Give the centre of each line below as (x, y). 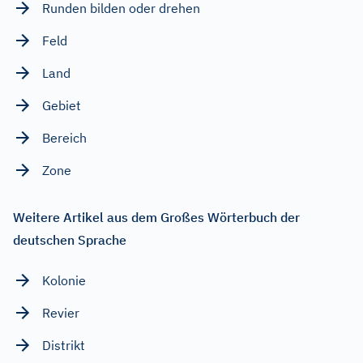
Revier (61, 312)
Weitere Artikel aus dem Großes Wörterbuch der (156, 217)
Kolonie (64, 280)
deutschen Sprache (70, 239)
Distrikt (64, 345)
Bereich (64, 137)
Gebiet (62, 105)
